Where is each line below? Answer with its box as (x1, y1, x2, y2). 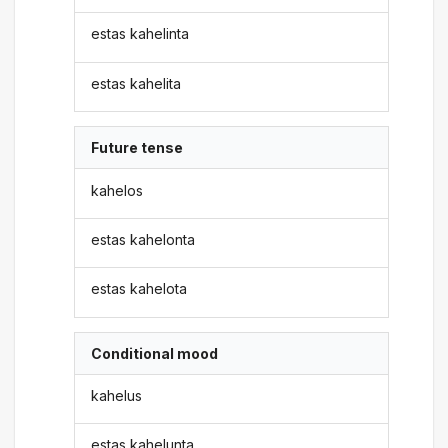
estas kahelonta (91, 230, 196, 248)
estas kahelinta (91, 25, 190, 43)
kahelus (91, 387, 143, 405)
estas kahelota (91, 280, 188, 298)
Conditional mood (91, 344, 219, 362)
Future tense (91, 139, 184, 157)
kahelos (91, 181, 144, 199)
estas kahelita (91, 74, 182, 92)
